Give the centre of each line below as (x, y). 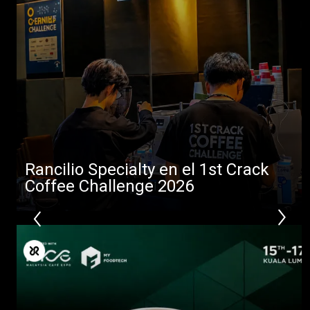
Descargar (66, 47)
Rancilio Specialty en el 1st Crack (147, 169)
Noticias (61, 20)
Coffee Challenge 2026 (109, 186)
